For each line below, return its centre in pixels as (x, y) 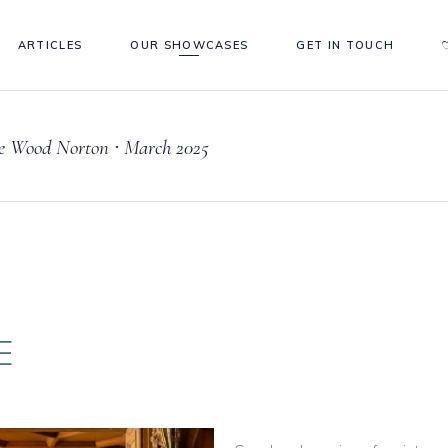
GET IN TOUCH (345, 44)
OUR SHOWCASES (189, 44)
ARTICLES (50, 44)
